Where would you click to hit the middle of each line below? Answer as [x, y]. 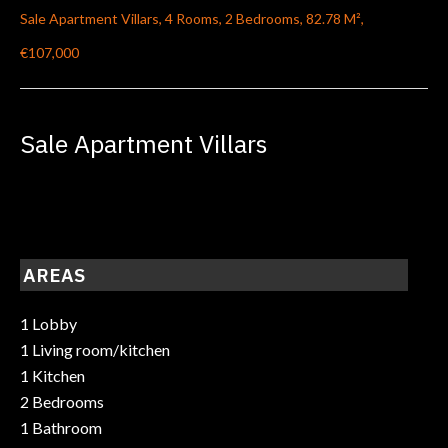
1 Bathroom [61, 428]
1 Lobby [48, 324]
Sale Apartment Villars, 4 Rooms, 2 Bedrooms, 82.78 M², [192, 18]
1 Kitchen [52, 376]
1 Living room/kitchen [95, 350]
